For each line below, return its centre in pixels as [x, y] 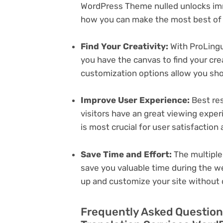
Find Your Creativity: [124, 47]
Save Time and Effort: [126, 154]
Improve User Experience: [135, 100]
